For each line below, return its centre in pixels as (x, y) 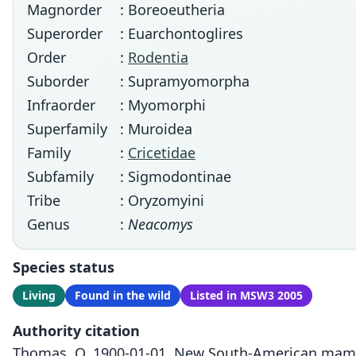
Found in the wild (123, 295)
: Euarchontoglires (182, 33)
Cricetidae (162, 153)
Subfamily (60, 176)
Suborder (58, 81)
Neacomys (161, 224)
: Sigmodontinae (176, 176)
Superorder (65, 33)
